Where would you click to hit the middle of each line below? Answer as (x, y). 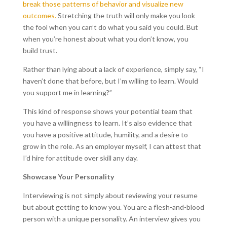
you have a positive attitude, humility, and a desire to (105, 135)
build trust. (40, 51)
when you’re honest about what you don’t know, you (105, 39)
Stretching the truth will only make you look (125, 16)
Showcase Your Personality (69, 177)
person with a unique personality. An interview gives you (111, 219)
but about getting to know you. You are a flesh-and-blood (113, 207)
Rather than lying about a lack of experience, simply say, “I (113, 69)
